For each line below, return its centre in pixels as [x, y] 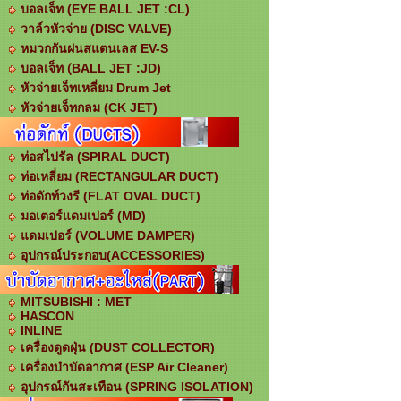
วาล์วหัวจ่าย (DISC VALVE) [96, 29]
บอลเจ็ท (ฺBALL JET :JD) [91, 68]
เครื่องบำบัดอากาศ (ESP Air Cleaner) [124, 367]
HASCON [47, 316]
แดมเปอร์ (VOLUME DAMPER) [108, 235]
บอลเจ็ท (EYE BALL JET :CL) [105, 9]
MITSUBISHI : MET [76, 302]
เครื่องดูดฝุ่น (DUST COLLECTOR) [118, 347]
